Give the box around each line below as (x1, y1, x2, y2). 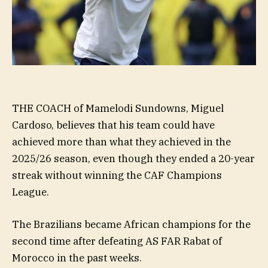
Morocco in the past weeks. (12, 251, 142, 264)
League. (12, 185, 49, 199)
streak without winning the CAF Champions (12, 168, 222, 182)
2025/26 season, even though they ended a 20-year (12, 151, 255, 165)
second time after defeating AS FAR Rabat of (12, 234, 222, 248)
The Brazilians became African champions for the (12, 217, 251, 231)
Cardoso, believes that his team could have (12, 118, 215, 132)
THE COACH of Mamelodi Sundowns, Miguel (12, 101, 224, 115)
